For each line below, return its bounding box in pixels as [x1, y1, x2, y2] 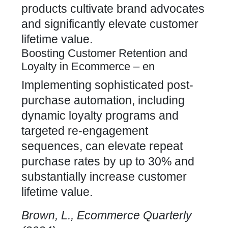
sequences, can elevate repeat [21, 139, 183, 153]
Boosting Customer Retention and [21, 47, 187, 60]
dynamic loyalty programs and [21, 109, 179, 122]
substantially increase [21, 170, 138, 183]
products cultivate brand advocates [21, 2, 205, 15]
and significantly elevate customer [21, 17, 198, 31]
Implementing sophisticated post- [21, 78, 193, 92]
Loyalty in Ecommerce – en [21, 60, 155, 73]
